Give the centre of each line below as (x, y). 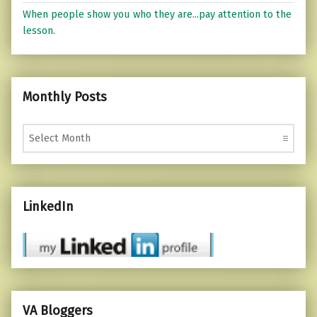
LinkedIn (48, 206)
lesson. (39, 31)
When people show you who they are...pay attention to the (157, 15)
